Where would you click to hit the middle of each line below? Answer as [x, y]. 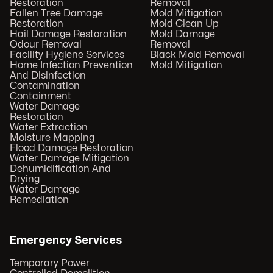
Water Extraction [49, 128]
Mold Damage [182, 34]
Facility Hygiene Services [67, 55]
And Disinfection [48, 76]
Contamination [45, 86]
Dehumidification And [60, 169]
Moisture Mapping [52, 138]
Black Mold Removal [197, 55]
